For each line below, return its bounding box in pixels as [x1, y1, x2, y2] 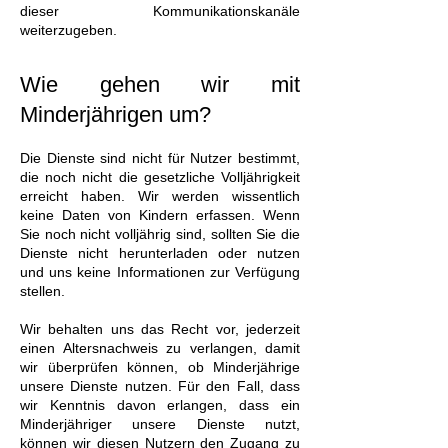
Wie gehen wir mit [20, 72, 300, 97]
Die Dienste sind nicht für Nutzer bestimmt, [20, 150, 300, 166]
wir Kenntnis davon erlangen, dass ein [20, 397, 300, 413]
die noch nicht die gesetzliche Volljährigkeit [20, 169, 300, 185]
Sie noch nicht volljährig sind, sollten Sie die [20, 226, 300, 242]
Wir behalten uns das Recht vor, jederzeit [20, 321, 300, 337]
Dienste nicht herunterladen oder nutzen [20, 245, 300, 261]
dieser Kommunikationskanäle [20, 3, 300, 19]
